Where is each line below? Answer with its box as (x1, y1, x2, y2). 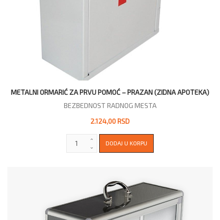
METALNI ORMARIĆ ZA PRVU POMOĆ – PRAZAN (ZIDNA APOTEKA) (11, 87, 209, 96)
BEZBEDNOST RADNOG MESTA (63, 101, 157, 110)
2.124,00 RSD (90, 116, 130, 125)
